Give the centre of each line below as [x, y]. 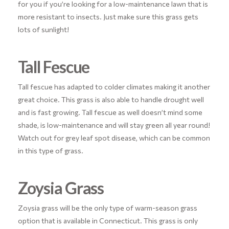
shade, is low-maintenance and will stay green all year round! [114, 125]
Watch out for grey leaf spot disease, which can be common [114, 138]
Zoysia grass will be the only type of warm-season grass [107, 208]
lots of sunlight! [43, 29]
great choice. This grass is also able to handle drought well [111, 99]
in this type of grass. [50, 150]
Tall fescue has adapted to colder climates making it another [114, 86]
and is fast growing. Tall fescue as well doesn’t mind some [110, 112]
